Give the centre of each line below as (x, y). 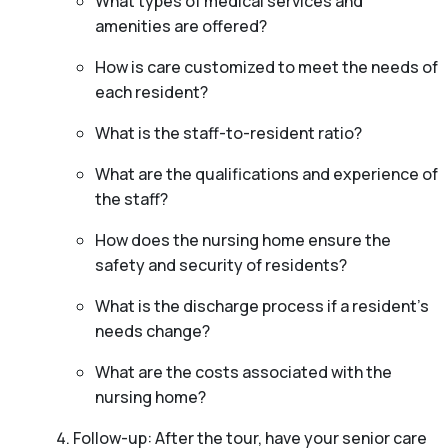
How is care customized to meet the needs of (266, 67)
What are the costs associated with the (243, 372)
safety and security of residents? (221, 265)
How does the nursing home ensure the (243, 240)
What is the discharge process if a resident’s (262, 306)
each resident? (151, 92)
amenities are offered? (181, 26)
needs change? (152, 331)
